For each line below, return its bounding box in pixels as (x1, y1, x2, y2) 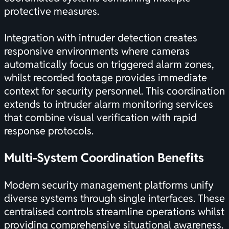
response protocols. (4, 124, 94, 138)
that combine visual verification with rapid (4, 111, 197, 125)
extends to (4, 98, 55, 111)
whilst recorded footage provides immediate (4, 71, 207, 85)
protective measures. (4, 5, 99, 18)
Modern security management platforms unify (4, 178, 214, 192)
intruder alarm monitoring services (55, 98, 213, 111)
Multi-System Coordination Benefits (4, 150, 204, 166)
